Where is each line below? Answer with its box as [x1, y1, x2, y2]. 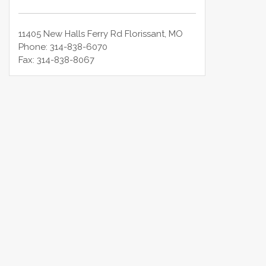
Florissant [125, 28, 165, 39]
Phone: [18, 41, 50, 52]
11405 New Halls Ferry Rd [18, 28, 123, 39]
